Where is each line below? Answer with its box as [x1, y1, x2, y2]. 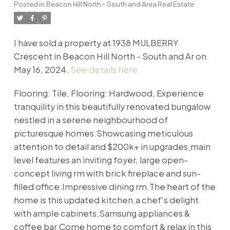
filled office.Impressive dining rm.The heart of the [13, 181, 216, 193]
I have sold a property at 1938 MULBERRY [13, 37, 179, 49]
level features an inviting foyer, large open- [13, 155, 188, 166]
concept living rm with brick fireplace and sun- [13, 168, 201, 179]
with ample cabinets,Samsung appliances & [13, 208, 190, 219]
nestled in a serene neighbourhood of [13, 114, 168, 126]
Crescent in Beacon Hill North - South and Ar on [13, 51, 206, 62]
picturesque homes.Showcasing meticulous [13, 128, 193, 139]
